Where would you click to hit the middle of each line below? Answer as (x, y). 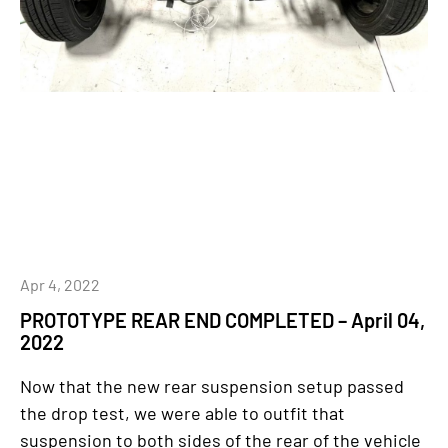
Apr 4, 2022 (60, 284)
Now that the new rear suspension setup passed (212, 386)
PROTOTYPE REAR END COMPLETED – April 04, (222, 320)
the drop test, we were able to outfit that (182, 413)
